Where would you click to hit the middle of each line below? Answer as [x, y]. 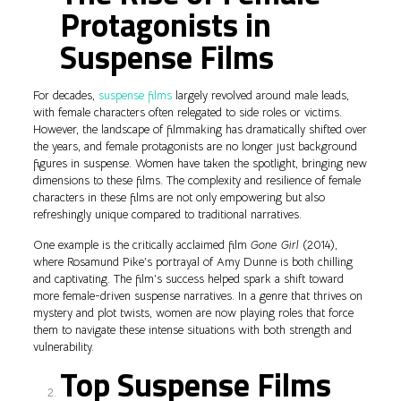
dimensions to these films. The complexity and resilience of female [196, 181]
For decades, [65, 96]
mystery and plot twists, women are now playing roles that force [193, 313]
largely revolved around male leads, [260, 96]
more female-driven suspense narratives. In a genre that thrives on [197, 296]
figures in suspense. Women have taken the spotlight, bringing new [200, 164]
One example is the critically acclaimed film [141, 245]
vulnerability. [63, 347]
